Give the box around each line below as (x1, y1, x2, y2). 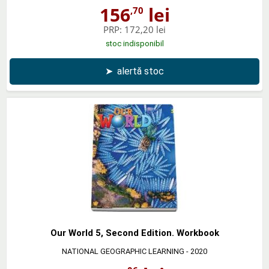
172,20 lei (124, 23, 166, 35)
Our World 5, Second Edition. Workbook (50, 227, 219, 238)
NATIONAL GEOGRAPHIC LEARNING (62, 246, 184, 256)
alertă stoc (117, 65, 164, 77)
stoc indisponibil (105, 38, 164, 48)
